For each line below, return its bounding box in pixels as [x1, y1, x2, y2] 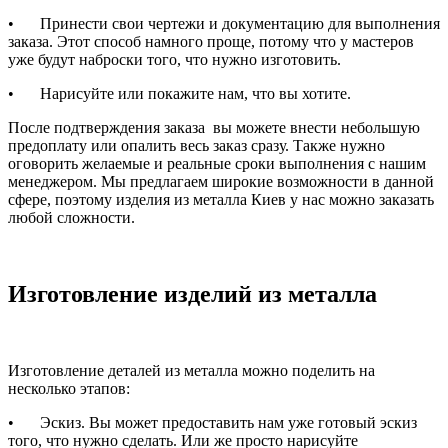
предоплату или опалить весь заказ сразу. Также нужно [8, 137, 385, 155]
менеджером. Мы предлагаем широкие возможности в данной [8, 173, 434, 191]
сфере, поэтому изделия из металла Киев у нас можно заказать [8, 191, 434, 209]
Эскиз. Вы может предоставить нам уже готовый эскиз [40, 414, 417, 432]
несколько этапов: [8, 380, 130, 398]
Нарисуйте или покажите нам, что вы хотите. [40, 85, 355, 103]
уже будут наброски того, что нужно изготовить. [8, 51, 341, 69]
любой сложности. [8, 209, 135, 227]
